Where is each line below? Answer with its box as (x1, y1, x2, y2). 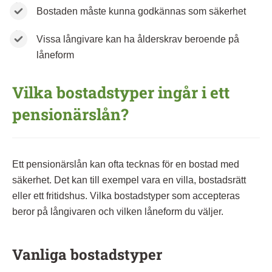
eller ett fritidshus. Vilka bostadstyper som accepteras (12, 190, 240, 201)
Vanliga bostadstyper (12, 244, 162, 264)
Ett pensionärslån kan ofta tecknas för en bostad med (12, 158, 239, 169)
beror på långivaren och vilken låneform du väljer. (12, 206, 223, 217)
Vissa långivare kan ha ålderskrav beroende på (36, 33, 239, 44)
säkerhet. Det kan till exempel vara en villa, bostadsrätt (12, 174, 246, 185)
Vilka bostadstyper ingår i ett (12, 81, 229, 103)
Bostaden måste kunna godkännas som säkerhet (36, 5, 246, 16)
